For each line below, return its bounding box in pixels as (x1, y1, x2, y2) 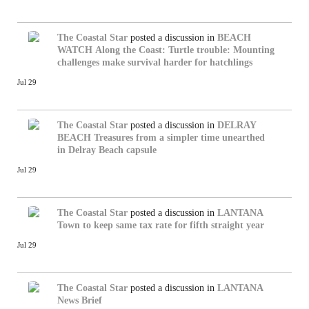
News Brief (57, 295, 102, 306)
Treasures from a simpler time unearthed (94, 132, 265, 143)
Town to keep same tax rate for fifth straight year (57, 219, 264, 230)
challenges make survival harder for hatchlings (57, 57, 252, 68)
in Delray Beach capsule (57, 144, 157, 155)
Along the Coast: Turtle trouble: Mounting (95, 44, 275, 55)
